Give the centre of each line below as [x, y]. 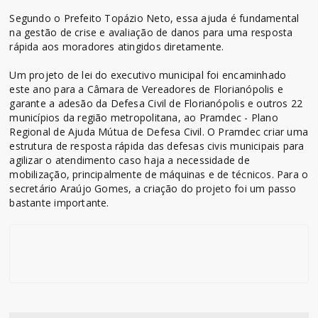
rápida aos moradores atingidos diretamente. [117, 46]
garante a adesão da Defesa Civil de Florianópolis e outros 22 [156, 103]
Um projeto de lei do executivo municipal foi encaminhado [148, 75]
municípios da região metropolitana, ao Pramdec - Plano [144, 117]
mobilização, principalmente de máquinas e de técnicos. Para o [159, 174]
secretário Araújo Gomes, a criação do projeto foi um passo [153, 188]
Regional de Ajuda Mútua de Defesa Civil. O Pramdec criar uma [159, 131]
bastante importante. [59, 202]
